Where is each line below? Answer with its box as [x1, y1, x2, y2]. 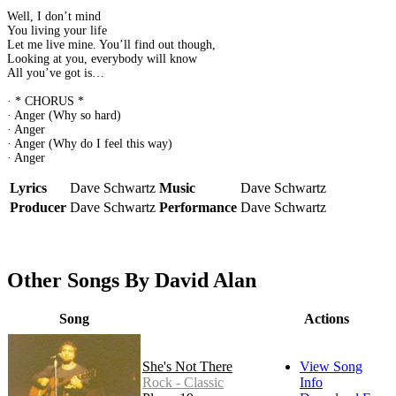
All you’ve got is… [7, 66, 104, 80]
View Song [300, 359, 362, 375]
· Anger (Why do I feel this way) [7, 137, 172, 151]
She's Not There [142, 359, 232, 375]
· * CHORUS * [7, 95, 84, 109]
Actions [303, 311, 349, 327]
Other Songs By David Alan [7, 269, 256, 293]
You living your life [7, 24, 107, 38]
